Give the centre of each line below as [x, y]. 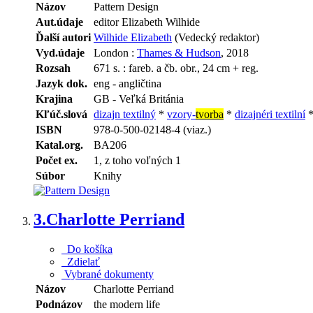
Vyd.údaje [60, 52]
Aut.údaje [59, 22]
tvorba [210, 114]
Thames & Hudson [179, 52]
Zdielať [81, 262]
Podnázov [59, 305]
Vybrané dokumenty [108, 275]
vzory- [181, 114]
